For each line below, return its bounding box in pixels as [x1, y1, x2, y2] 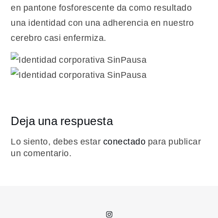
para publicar [145, 136, 201, 147]
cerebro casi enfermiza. [11, 32, 107, 44]
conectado [103, 136, 146, 147]
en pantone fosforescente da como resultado [11, 2, 192, 14]
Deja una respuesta [11, 114, 113, 128]
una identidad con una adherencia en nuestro [11, 17, 194, 29]
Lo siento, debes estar [11, 136, 103, 147]
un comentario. [11, 147, 72, 159]
